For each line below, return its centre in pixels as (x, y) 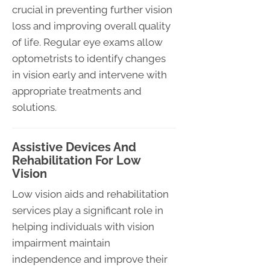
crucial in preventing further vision (92, 9)
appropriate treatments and (77, 91)
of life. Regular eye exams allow (87, 42)
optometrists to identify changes (89, 58)
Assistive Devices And (74, 147)
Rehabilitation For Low (76, 160)
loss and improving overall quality (91, 26)
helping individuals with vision (83, 226)
